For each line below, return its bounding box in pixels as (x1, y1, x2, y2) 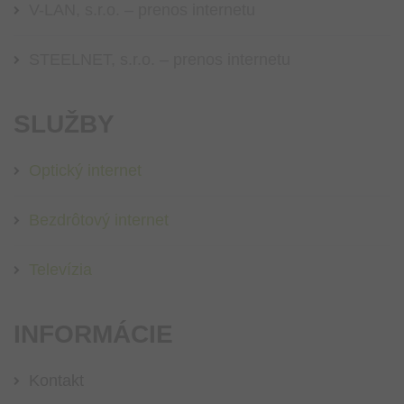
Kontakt (29, 372, 84, 390)
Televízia (29, 261, 92, 280)
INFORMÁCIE (14, 320, 173, 349)
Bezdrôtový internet (29, 211, 169, 230)
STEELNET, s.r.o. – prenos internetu (29, 50, 290, 69)
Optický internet (29, 161, 142, 180)
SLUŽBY (14, 110, 115, 139)
